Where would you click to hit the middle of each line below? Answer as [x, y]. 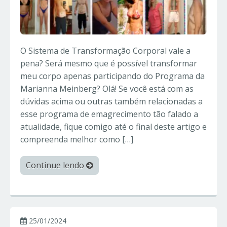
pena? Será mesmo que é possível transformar [109, 64]
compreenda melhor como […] [77, 140]
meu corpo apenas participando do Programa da [112, 76]
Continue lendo [56, 165]
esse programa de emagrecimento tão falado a [109, 114]
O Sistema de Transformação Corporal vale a [105, 51]
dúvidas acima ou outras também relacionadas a [111, 102]
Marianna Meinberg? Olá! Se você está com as [107, 89]
